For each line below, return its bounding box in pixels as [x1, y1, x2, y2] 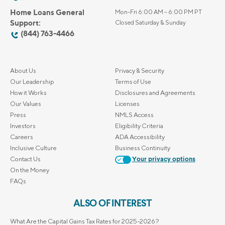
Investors [10, 122, 36, 130]
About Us [10, 67, 36, 75]
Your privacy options [132, 156, 195, 163]
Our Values [10, 100, 41, 108]
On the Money [10, 166, 49, 174]
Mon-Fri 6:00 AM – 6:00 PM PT [115, 8, 202, 16]
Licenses [115, 100, 140, 108]
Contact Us [10, 155, 41, 163]
